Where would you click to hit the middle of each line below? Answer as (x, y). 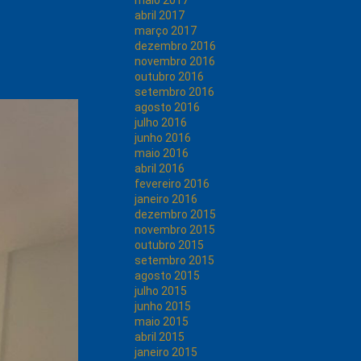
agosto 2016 (167, 107)
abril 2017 (160, 15)
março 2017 (166, 31)
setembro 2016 (174, 92)
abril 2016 (160, 168)
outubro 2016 (169, 77)
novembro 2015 (175, 230)
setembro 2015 (174, 260)
